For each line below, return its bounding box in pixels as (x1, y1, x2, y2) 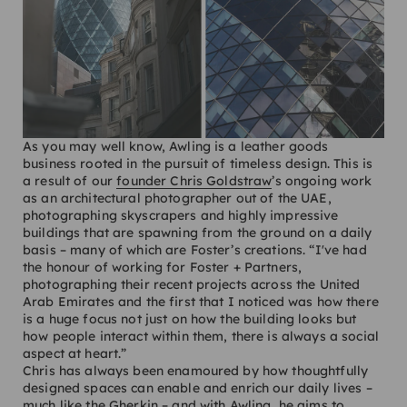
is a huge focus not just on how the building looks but (23, 311, 357, 328)
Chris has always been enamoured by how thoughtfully (23, 362, 369, 380)
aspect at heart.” (23, 345, 127, 362)
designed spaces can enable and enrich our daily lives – (23, 380, 372, 397)
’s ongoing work (272, 173, 372, 190)
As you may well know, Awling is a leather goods (23, 138, 329, 155)
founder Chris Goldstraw (116, 173, 273, 190)
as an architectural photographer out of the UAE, (23, 190, 332, 207)
